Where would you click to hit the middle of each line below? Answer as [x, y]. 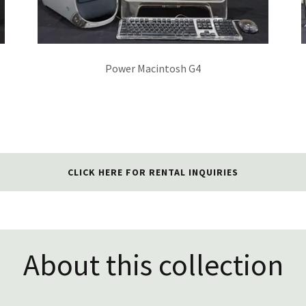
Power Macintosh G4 [153, 68]
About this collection [153, 264]
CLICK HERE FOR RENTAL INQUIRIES [153, 172]
